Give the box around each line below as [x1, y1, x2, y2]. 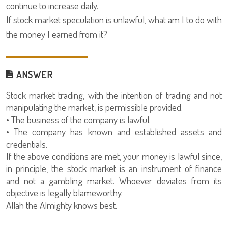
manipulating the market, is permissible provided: [6, 101, 183, 113]
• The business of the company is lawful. [6, 113, 151, 126]
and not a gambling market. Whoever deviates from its [6, 174, 222, 187]
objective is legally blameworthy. [6, 186, 123, 199]
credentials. [6, 137, 47, 150]
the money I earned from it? [6, 27, 107, 40]
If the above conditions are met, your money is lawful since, [6, 150, 222, 162]
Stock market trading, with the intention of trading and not [6, 89, 222, 101]
